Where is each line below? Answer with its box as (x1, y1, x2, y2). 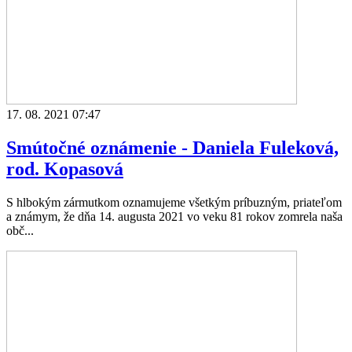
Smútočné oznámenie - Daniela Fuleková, (6, 137, 339, 158)
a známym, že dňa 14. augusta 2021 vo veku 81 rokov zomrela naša (6, 209, 343, 223)
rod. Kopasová (6, 158, 123, 179)
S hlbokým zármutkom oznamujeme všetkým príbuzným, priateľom (6, 195, 342, 209)
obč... (6, 223, 34, 237)
